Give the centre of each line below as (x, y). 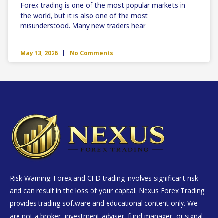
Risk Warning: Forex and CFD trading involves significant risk (104, 178)
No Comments (91, 53)
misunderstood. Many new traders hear (83, 25)
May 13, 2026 (40, 53)
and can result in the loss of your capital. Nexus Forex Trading (107, 190)
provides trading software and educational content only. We (104, 203)
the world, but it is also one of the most (84, 15)
